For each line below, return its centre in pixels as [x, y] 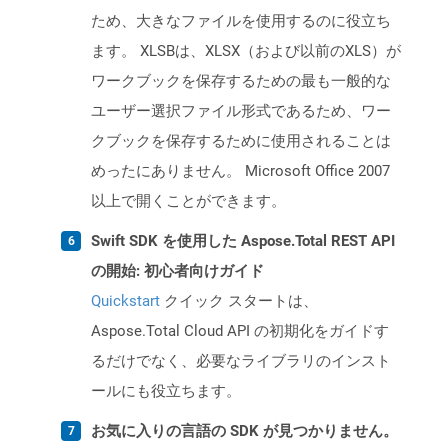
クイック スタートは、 [239, 301]
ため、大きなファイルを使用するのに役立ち [241, 21]
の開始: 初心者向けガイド [177, 271]
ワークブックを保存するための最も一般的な [241, 81]
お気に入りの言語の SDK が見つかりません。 [244, 431]
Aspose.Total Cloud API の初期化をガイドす [240, 331]
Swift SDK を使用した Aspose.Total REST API [243, 241]
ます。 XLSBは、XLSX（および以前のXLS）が [246, 51]
